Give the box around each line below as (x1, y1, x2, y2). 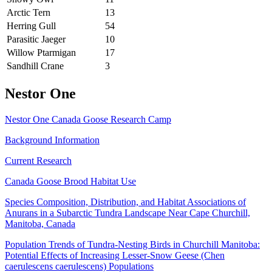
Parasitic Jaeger (7, 34, 66, 45)
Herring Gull (7, 21, 56, 32)
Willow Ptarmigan (7, 47, 76, 58)
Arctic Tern (7, 7, 50, 18)
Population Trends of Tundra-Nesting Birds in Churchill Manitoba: (5, 239, 260, 250)
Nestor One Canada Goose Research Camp (5, 114, 171, 124)
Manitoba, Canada (5, 218, 75, 229)
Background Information (5, 134, 100, 145)
